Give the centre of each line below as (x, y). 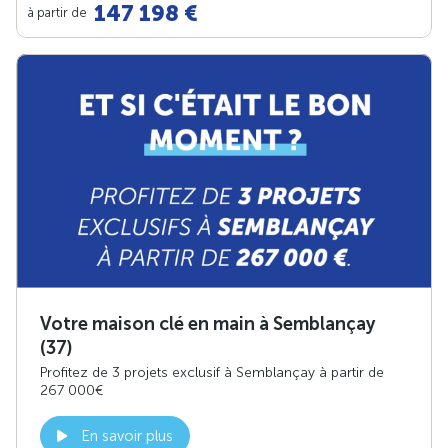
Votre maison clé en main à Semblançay (207, 324)
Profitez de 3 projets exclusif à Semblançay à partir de (212, 373)
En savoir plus (127, 436)
